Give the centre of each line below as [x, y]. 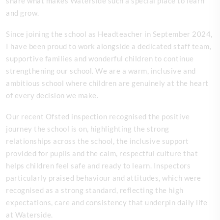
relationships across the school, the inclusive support [97, 141]
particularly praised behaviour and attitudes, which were [104, 178]
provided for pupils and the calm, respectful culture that [102, 153]
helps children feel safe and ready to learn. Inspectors [98, 165]
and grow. [23, 13]
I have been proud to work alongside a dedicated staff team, [109, 46]
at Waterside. [29, 214]
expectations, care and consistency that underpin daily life [107, 202]
